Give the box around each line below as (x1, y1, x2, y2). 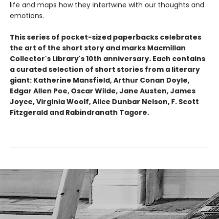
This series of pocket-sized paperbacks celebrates (10, 32, 201, 43)
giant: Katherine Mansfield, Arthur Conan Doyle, (10, 75, 190, 86)
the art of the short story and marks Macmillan (10, 43, 186, 53)
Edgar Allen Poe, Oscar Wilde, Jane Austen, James (10, 86, 196, 96)
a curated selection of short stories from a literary (10, 65, 200, 75)
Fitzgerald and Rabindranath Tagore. (10, 108, 149, 118)
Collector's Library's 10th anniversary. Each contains (10, 54, 205, 64)
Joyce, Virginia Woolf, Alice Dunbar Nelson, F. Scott (10, 97, 199, 107)
